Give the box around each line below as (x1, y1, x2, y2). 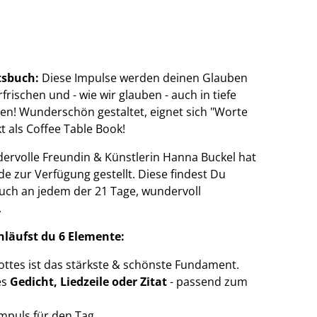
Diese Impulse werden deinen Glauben (39, 70, 248, 86)
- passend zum (167, 274, 248, 289)
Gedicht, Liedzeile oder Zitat (10, 274, 167, 289)
